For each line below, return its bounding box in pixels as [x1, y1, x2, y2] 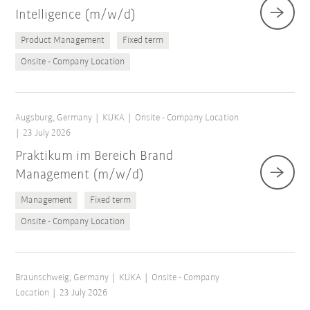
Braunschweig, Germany [15, 273, 109, 284]
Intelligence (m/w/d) [15, 8, 136, 23]
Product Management [21, 35, 105, 46]
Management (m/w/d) [15, 168, 145, 183]
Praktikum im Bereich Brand [15, 149, 174, 164]
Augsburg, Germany [15, 113, 93, 124]
